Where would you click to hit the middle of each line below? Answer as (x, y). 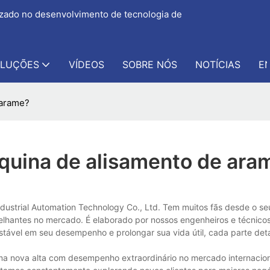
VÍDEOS (86, 64)
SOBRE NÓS (149, 64)
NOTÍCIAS (218, 64)
